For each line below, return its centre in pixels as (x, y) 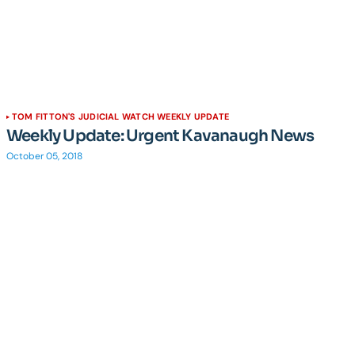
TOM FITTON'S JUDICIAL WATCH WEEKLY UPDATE (121, 116)
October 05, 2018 (44, 156)
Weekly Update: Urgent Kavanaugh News (160, 136)
